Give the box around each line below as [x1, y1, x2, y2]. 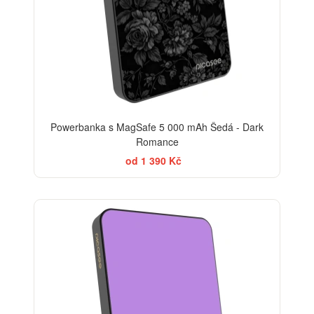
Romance [135, 135, 179, 149]
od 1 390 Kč [125, 153, 182, 168]
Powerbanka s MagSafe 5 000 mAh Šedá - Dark [50, 120, 264, 135]
